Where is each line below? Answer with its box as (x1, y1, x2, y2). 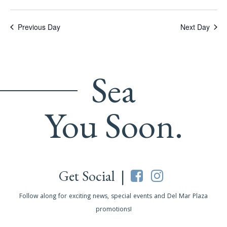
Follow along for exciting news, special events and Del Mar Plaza (19, 192, 208, 203)
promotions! (95, 205, 132, 216)
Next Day (180, 22, 210, 32)
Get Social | (59, 167, 131, 185)
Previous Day (17, 22, 60, 32)
